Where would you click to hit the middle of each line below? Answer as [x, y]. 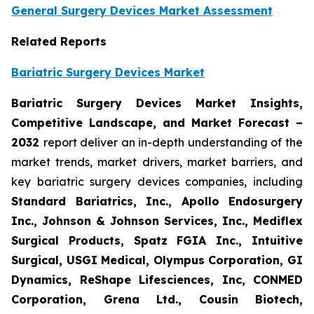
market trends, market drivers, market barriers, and [157, 162]
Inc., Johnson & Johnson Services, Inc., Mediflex [157, 221]
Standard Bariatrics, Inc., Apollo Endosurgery [157, 202]
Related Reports [59, 42]
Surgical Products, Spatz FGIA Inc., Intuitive [157, 241]
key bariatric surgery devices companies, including [157, 182]
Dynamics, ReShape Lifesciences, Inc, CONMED [157, 280]
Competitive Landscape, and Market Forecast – [157, 123]
